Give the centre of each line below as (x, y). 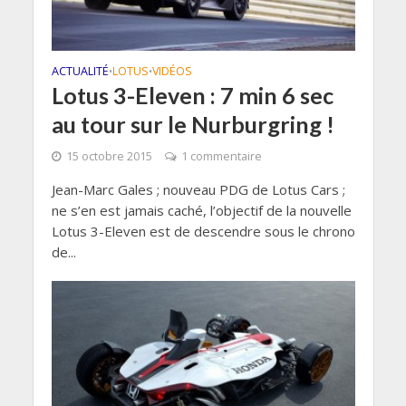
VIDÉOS (172, 71)
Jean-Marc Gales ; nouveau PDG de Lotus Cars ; (198, 189)
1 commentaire (221, 156)
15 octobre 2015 (109, 156)
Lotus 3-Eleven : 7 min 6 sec (192, 95)
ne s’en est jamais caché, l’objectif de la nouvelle (201, 210)
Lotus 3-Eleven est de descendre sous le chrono (203, 231)
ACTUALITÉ (80, 71)
